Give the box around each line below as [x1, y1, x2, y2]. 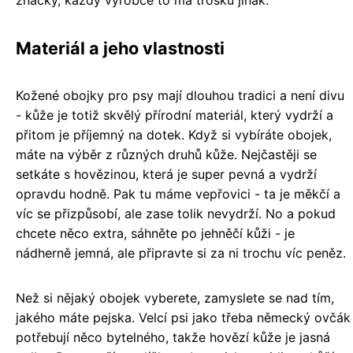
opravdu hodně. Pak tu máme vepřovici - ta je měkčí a [16, 186, 340, 203]
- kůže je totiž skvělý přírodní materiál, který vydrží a [16, 107, 333, 124]
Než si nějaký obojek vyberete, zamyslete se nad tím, [16, 290, 334, 307]
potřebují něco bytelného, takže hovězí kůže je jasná [16, 329, 330, 346]
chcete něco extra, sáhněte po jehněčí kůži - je [16, 225, 295, 242]
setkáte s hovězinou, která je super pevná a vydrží [16, 166, 317, 183]
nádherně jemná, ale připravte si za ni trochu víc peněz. [16, 245, 346, 262]
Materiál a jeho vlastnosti [16, 38, 225, 59]
